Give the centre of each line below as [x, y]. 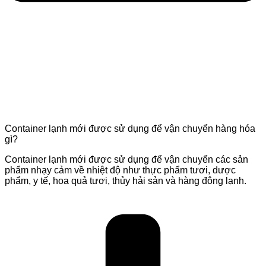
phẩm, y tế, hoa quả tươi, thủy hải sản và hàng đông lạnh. [126, 180]
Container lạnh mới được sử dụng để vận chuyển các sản [126, 159]
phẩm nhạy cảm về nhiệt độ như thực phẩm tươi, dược [120, 170]
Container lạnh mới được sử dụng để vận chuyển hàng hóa [130, 128]
